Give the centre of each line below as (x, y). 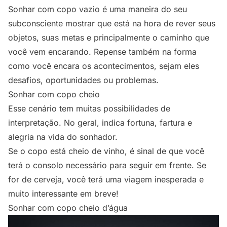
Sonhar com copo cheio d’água (68, 208)
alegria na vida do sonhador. (63, 137)
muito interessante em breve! (63, 194)
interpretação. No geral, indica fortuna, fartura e (100, 123)
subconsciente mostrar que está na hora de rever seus (112, 24)
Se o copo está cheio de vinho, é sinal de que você (106, 151)
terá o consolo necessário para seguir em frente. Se (107, 165)
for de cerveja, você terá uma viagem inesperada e (106, 180)
